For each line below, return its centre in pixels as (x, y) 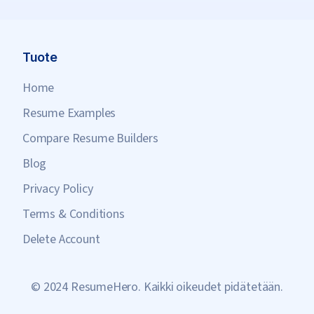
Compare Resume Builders (90, 138)
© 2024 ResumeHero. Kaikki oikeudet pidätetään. (157, 287)
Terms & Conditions (74, 214)
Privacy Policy (58, 189)
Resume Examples (69, 113)
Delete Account (61, 239)
